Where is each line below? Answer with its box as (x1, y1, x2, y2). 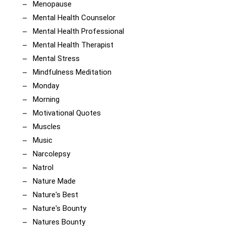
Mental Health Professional (33, 27, 124, 36)
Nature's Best (33, 190, 78, 199)
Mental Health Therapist (33, 40, 114, 49)
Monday (33, 81, 59, 90)
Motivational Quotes (33, 108, 101, 118)
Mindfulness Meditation (33, 68, 111, 77)
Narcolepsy (33, 149, 70, 158)
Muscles (33, 122, 61, 131)
